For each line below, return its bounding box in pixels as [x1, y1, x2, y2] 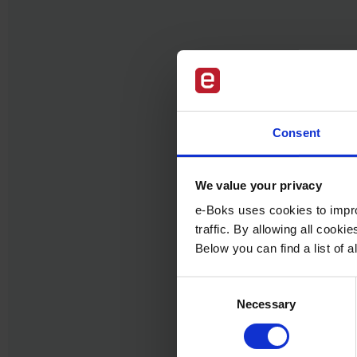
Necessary [237, 297, 296, 312]
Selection [176, 297, 225, 312]
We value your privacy [194, 178, 322, 192]
